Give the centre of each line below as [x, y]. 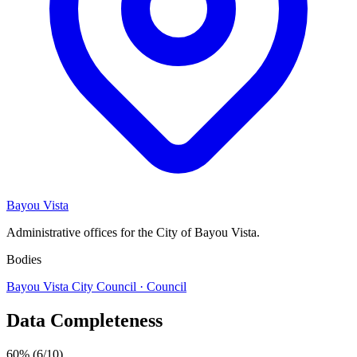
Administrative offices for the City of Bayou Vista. [133, 232]
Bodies [24, 259]
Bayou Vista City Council [73, 286]
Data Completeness [84, 320]
